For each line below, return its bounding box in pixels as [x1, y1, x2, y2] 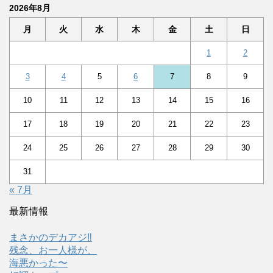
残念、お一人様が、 [9, 244, 97, 255]
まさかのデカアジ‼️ [9, 232, 92, 243]
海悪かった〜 [9, 257, 68, 268]
